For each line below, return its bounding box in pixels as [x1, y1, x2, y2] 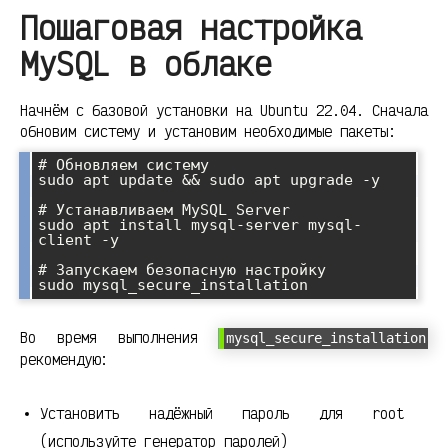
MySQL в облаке [20, 43, 272, 85]
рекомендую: [20, 349, 108, 369]
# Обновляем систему [38, 155, 209, 174]
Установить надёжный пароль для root [40, 403, 404, 423]
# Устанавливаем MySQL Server [38, 200, 290, 219]
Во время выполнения [20, 327, 219, 347]
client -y [38, 230, 119, 249]
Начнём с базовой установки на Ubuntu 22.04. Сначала [20, 100, 428, 120]
